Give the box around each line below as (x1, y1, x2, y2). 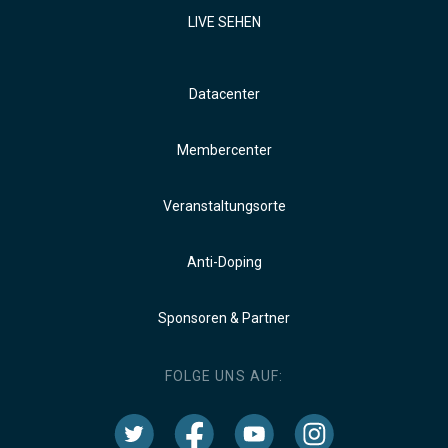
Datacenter (188, 86, 260, 103)
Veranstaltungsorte (162, 198, 286, 215)
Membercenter (176, 142, 272, 159)
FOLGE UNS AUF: (164, 368, 284, 385)
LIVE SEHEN (187, 14, 261, 31)
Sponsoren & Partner (158, 310, 290, 327)
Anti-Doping (186, 254, 262, 271)
